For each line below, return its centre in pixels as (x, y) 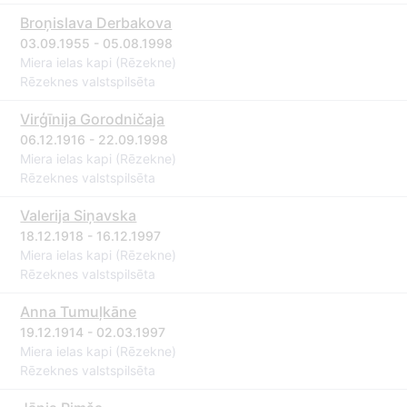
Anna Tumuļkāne (79, 312)
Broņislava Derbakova (96, 23)
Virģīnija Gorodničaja (93, 119)
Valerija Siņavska (79, 215)
